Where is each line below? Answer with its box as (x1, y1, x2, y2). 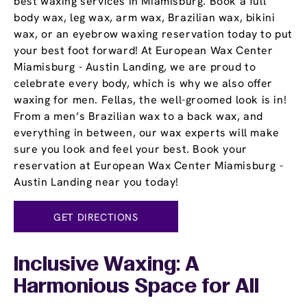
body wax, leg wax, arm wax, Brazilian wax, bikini (14, 10, 275, 25)
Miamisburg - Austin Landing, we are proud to (14, 60, 256, 75)
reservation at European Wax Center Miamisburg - (14, 158, 284, 173)
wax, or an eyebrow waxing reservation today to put (14, 27, 293, 42)
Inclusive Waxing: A (14, 256, 199, 275)
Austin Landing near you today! (14, 175, 180, 190)
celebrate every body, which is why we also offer (14, 76, 273, 91)
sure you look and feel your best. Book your (14, 142, 247, 157)
